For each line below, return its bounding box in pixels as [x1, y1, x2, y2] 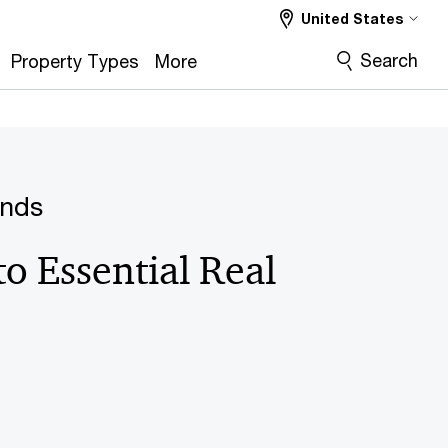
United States [301, 10, 403, 27]
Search [359, 49, 418, 71]
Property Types [11, 50, 140, 72]
